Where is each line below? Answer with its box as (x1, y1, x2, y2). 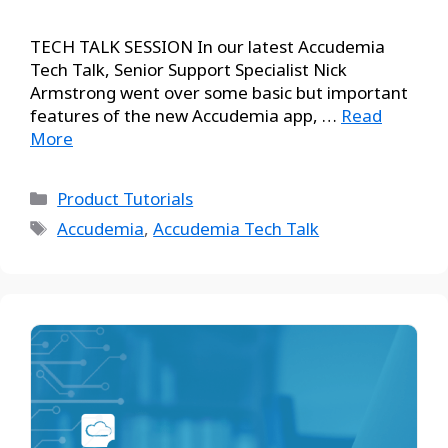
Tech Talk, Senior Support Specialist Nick (30, 58, 347, 81)
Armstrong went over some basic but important (30, 81, 408, 104)
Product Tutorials (57, 187, 194, 210)
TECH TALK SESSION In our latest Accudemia (30, 35, 385, 58)
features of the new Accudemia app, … (30, 104, 341, 127)
